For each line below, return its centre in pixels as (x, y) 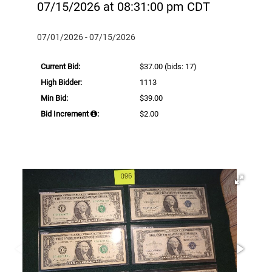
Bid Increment (66, 114)
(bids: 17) (180, 66)
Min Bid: (54, 98)
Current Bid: (60, 66)
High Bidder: (61, 82)
